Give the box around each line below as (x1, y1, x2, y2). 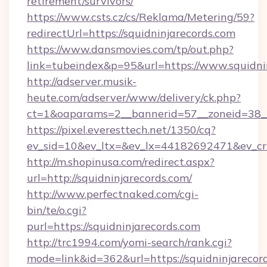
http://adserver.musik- (27, 74, 136, 88)
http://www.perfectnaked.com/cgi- (27, 187, 198, 201)
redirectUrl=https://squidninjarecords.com (27, 26, 235, 40)
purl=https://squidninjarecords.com (27, 219, 200, 233)
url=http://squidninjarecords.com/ (27, 171, 192, 185)
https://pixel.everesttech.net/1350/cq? (27, 123, 216, 136)
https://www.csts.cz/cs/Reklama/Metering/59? (27, 10, 254, 24)
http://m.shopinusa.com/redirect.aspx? (27, 155, 215, 169)
